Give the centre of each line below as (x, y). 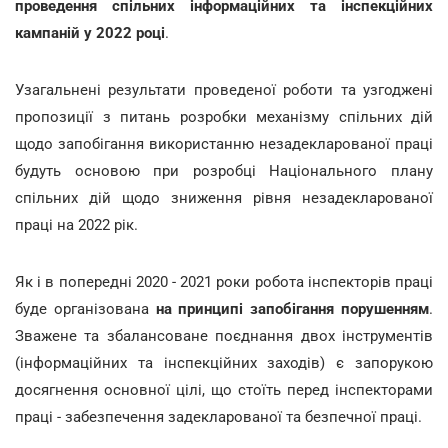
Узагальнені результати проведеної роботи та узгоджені (224, 89)
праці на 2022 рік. (76, 224)
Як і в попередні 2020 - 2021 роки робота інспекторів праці (224, 281)
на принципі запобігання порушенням (292, 308)
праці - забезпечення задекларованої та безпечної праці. (218, 416)
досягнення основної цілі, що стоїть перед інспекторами (224, 389)
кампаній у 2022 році (90, 32)
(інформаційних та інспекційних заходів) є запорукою (224, 362)
